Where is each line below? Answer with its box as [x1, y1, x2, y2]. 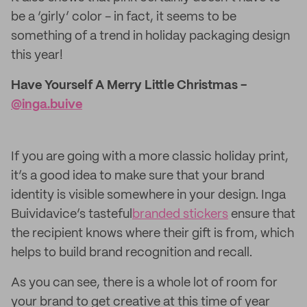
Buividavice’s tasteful [11, 208, 132, 221]
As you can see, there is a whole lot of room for [11, 277, 278, 289]
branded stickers [132, 208, 228, 221]
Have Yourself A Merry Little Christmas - [11, 79, 247, 92]
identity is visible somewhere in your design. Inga [11, 189, 286, 201]
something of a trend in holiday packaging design [11, 30, 290, 42]
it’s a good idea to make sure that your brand [11, 170, 265, 182]
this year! [11, 49, 63, 62]
